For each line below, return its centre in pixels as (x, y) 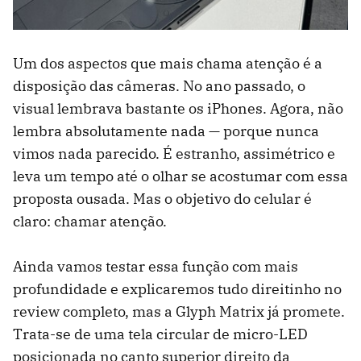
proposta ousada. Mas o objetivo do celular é (162, 199)
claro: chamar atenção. (90, 222)
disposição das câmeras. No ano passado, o (159, 86)
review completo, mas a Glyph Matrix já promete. (179, 312)
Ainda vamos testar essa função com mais (156, 267)
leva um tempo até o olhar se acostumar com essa (180, 176)
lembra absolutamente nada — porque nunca (166, 131)
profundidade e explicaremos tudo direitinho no (177, 289)
